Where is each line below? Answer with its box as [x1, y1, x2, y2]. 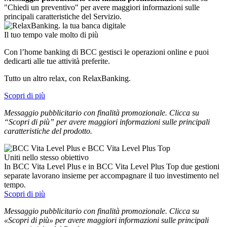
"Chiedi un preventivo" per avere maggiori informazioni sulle [4, 3, 200, 12]
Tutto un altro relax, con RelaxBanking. [4, 73, 131, 83]
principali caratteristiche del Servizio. [4, 12, 122, 21]
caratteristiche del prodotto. [4, 126, 92, 135]
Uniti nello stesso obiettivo [4, 153, 89, 162]
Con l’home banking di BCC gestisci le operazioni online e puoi [4, 47, 209, 56]
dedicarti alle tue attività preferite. [4, 56, 110, 65]
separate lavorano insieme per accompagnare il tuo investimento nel [4, 171, 219, 180]
